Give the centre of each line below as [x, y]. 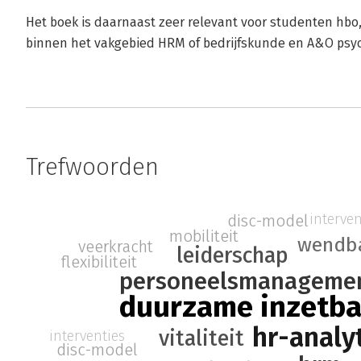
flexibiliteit [100, 262]
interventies [87, 336]
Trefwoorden [92, 167]
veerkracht [116, 247]
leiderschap [232, 255]
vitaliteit [201, 339]
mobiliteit [204, 236]
